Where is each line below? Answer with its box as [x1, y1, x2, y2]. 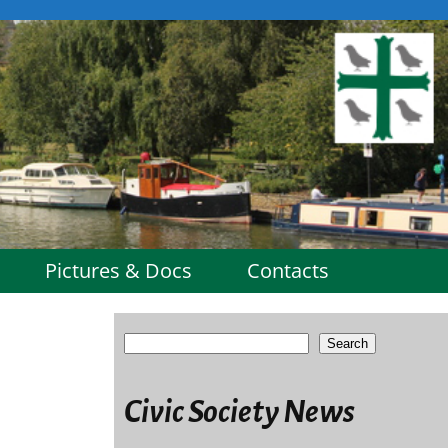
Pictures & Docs [45, 256, 192, 284]
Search [326, 335, 368, 351]
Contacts [247, 256, 329, 284]
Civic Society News [123, 394, 355, 429]
